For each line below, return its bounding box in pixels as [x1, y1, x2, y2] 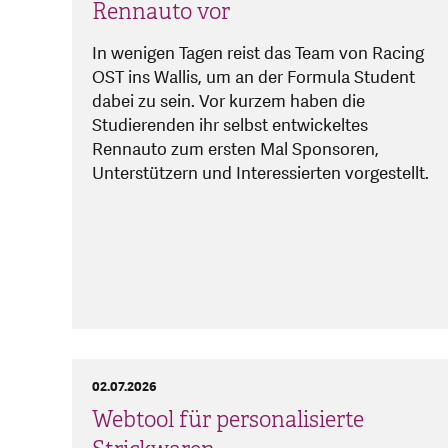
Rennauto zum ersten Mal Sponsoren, [92, 138, 379, 162]
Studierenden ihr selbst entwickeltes [92, 114, 368, 138]
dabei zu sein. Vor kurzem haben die [92, 90, 365, 114]
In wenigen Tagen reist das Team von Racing [92, 42, 424, 66]
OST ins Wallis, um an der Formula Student [92, 66, 415, 90]
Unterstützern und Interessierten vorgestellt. [92, 162, 429, 186]
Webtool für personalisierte [92, 406, 364, 434]
